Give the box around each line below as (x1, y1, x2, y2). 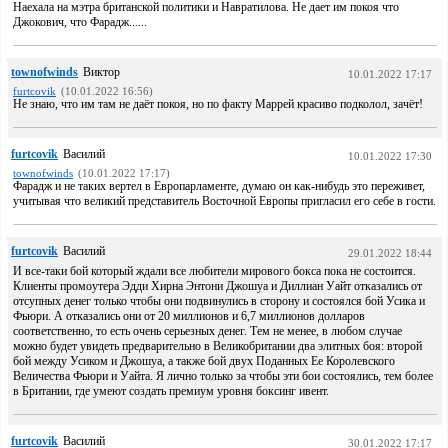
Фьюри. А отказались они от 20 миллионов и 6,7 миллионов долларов (13, 309, 365, 323)
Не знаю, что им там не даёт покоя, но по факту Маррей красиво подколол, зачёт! (13, 97, 423, 111)
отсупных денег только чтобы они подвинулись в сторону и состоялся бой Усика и (13, 294, 425, 308)
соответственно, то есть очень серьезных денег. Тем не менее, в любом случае (13, 324, 402, 338)
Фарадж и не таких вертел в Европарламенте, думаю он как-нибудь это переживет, (13, 179, 425, 193)
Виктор (83, 65, 120, 79)
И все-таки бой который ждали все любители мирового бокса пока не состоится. (13, 264, 416, 278)
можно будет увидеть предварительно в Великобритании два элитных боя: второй (13, 339, 422, 353)
